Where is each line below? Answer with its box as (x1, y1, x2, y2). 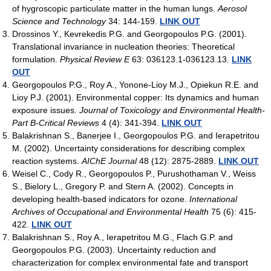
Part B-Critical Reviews (12, 117, 99, 128)
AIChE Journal (82, 155, 137, 166)
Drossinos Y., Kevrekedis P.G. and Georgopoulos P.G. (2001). (12, 28, 247, 39)
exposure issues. (12, 105, 79, 115)
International (189, 194, 237, 204)
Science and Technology (12, 16, 106, 26)
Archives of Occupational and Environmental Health (12, 206, 209, 217)
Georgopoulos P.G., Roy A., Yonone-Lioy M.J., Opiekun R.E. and (12, 79, 258, 90)
